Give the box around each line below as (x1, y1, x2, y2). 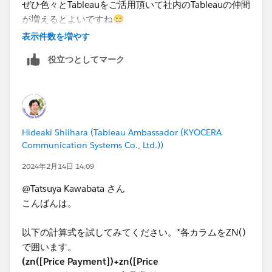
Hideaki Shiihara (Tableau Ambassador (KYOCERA (22, 127, 222, 138)
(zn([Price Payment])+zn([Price (22, 256, 158, 268)
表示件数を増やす (22, 30, 90, 42)
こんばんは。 (22, 197, 76, 209)
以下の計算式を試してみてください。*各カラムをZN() (22, 226, 246, 239)
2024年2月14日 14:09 (22, 161, 94, 172)
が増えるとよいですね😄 (22, 13, 124, 25)
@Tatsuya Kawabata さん (22, 183, 125, 195)
